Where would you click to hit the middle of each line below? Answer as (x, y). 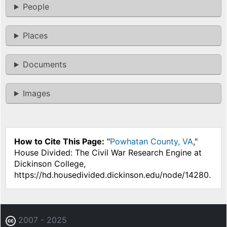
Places (35, 36)
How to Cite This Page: (59, 142)
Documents (44, 65)
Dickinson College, (50, 164)
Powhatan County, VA (152, 142)
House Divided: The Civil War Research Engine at (108, 153)
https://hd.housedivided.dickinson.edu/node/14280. (112, 175)
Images (36, 93)
